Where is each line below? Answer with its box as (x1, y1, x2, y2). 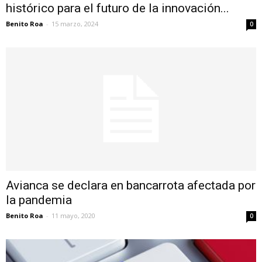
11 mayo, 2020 (51, 211, 95, 220)
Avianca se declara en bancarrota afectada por (6, 178, 256, 192)
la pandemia (6, 193, 72, 207)
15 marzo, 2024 (51, 19, 98, 28)
